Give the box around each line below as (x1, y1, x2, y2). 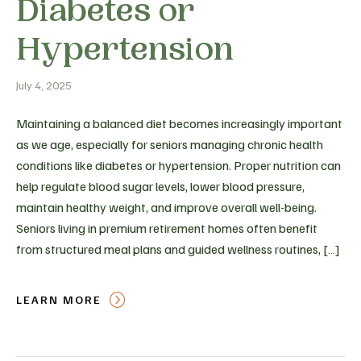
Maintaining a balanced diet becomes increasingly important (16, 114, 342, 131)
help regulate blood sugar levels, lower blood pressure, (16, 177, 305, 194)
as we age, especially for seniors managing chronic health (16, 135, 323, 152)
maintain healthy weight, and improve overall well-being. (16, 198, 317, 215)
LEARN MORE (16, 292, 102, 306)
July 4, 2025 (16, 77, 72, 92)
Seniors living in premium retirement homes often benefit (16, 219, 317, 236)
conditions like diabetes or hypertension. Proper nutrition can (16, 156, 341, 173)
